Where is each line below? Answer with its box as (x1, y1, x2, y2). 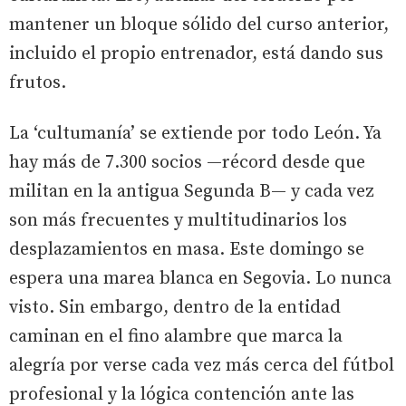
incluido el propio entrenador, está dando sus (9, 43, 383, 66)
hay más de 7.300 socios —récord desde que (9, 151, 365, 175)
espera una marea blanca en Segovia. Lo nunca (9, 267, 391, 291)
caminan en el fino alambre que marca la (9, 325, 343, 349)
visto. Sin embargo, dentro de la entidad (9, 296, 341, 320)
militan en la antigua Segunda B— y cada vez (9, 180, 374, 204)
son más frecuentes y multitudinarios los (9, 209, 347, 233)
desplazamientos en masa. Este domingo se (9, 238, 364, 262)
